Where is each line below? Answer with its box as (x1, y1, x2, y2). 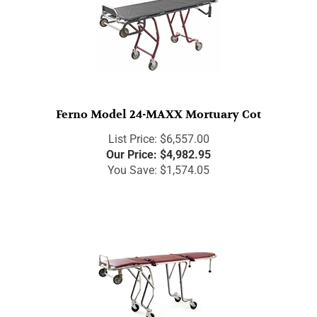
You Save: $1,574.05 (108, 156, 209, 171)
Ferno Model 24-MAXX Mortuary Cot (56, 100, 261, 115)
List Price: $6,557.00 (108, 125, 209, 139)
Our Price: (106, 141, 157, 155)
